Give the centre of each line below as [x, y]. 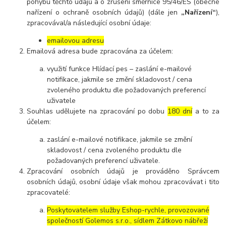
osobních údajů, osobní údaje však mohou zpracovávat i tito [123, 182]
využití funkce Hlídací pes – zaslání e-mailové [120, 69]
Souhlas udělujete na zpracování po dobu [97, 111]
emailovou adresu [76, 41]
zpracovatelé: [49, 193]
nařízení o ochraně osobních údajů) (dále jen [104, 13]
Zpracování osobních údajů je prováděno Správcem [123, 172]
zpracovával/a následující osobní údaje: [89, 23]
